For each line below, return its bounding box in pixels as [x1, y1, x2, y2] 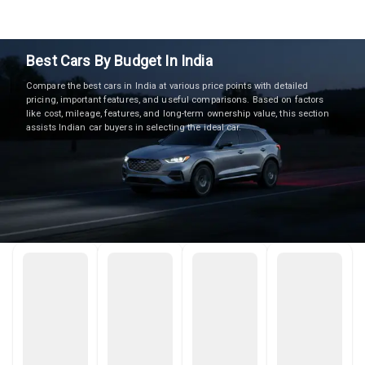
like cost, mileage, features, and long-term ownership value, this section [26, 108, 329, 119]
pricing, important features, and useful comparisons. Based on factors [26, 95, 324, 105]
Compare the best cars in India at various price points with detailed [26, 81, 309, 91]
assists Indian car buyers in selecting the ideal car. [26, 122, 242, 133]
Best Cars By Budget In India [26, 52, 213, 69]
